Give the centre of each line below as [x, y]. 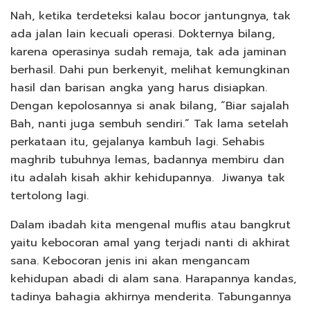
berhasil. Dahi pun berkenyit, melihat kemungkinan [150, 70]
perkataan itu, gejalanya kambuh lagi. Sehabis [137, 142]
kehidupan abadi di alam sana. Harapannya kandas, [153, 279]
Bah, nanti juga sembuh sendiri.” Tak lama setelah [149, 124]
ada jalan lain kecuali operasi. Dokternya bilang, [143, 34]
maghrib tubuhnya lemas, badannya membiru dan [147, 159]
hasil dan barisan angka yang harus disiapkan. [141, 88]
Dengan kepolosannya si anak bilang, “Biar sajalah [150, 106]
